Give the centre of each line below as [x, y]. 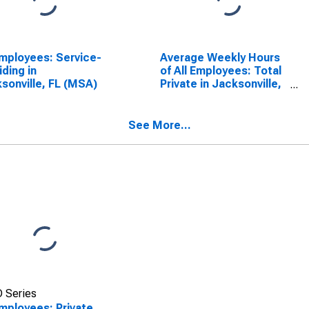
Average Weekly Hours [220, 58]
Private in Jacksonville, [220, 84]
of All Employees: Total [220, 71]
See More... [160, 125]
